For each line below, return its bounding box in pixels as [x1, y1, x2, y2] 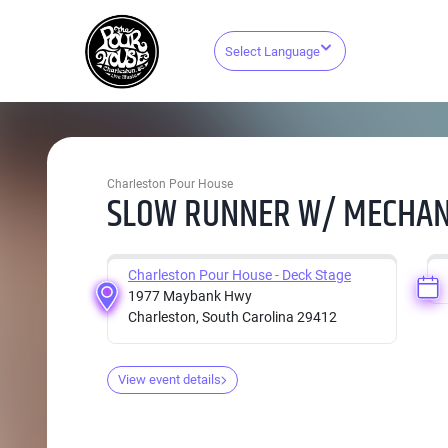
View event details [118, 372, 221, 387]
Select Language [224, 44, 320, 60]
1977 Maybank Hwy [128, 288, 252, 304]
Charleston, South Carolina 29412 [128, 309, 337, 325]
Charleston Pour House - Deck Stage [128, 267, 351, 283]
